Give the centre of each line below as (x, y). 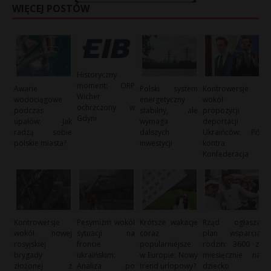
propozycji (221, 110)
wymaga (154, 121)
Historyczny (97, 74)
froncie (89, 244)
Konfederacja (226, 154)
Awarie (26, 88)
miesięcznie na (232, 255)
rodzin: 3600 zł (232, 244)
